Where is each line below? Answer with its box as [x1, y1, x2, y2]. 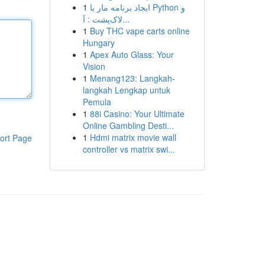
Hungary [82, 37, 115, 49]
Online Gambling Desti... [82, 119, 174, 131]
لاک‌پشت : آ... [122, 13, 130, 25]
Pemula [82, 96, 111, 108]
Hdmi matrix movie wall [89, 131, 176, 143]
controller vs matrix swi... [82, 143, 175, 155]
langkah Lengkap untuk [82, 84, 170, 96]
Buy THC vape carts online [89, 25, 190, 37]
